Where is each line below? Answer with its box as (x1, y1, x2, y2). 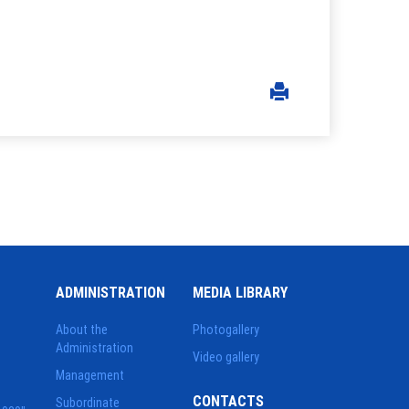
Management (56, 366, 124, 383)
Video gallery (193, 348, 259, 365)
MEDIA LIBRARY (193, 282, 288, 301)
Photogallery (193, 320, 259, 338)
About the (56, 320, 108, 338)
